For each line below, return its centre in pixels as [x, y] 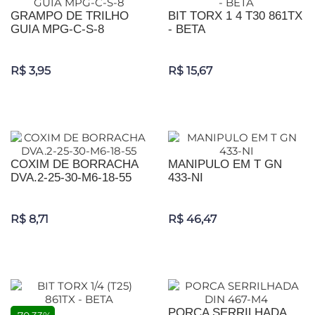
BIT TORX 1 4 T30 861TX [235, 16]
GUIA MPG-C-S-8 [57, 30]
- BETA [187, 30]
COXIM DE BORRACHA [74, 165]
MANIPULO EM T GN [225, 165]
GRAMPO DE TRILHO [70, 16]
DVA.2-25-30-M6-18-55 [71, 178]
